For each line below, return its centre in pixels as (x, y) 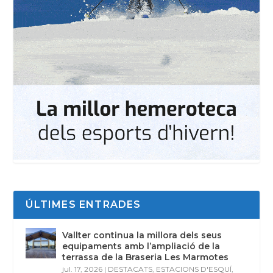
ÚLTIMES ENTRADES (83, 205)
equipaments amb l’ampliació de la (141, 246)
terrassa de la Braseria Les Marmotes (146, 257)
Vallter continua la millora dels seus (142, 236)
